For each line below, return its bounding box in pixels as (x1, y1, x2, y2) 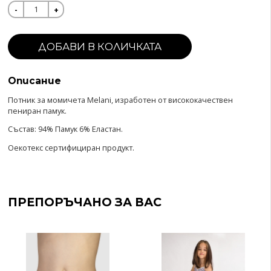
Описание (7, 74, 61, 87)
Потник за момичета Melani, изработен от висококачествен (7, 94, 233, 105)
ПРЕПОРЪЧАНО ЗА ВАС (7, 195, 162, 210)
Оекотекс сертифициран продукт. (7, 142, 134, 154)
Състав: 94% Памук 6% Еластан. (7, 123, 123, 135)
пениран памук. (7, 105, 67, 116)
